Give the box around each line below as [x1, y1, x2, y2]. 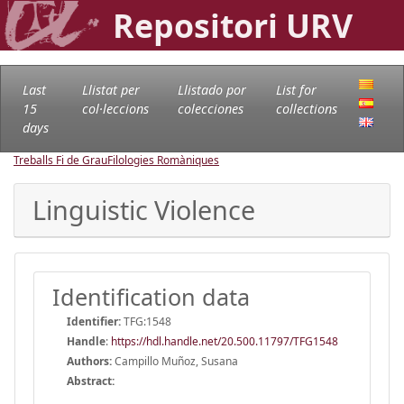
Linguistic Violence [32, 191, 255, 227]
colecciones [177, 99, 243, 117]
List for [275, 80, 317, 98]
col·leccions [81, 99, 149, 117]
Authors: [67, 353, 112, 369]
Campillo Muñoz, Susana [112, 353, 238, 369]
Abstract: [67, 372, 115, 389]
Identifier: [67, 313, 121, 329]
